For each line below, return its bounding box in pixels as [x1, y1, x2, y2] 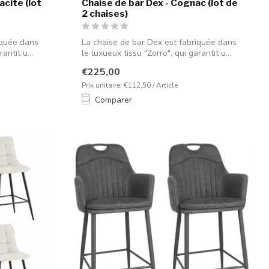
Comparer [95, 94, 132, 106]
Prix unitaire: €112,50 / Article [82, 80, 178, 91]
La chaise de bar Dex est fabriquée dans [82, 36, 237, 48]
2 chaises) [82, 7, 128, 19]
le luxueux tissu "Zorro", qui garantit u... [82, 47, 231, 59]
